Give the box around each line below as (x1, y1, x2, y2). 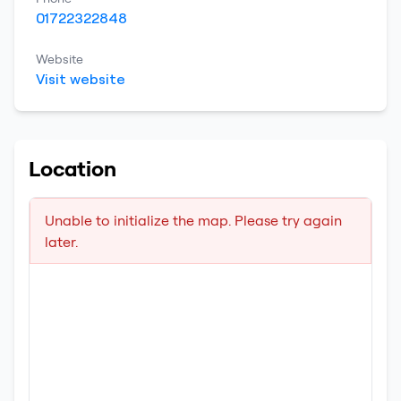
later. (45, 233, 78, 251)
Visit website (36, 70, 125, 88)
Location (29, 155, 116, 182)
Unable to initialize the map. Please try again (45, 211, 342, 229)
